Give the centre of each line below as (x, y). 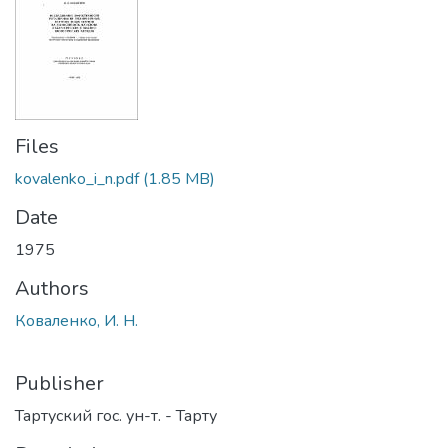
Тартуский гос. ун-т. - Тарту (116, 416)
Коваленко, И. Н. (76, 321)
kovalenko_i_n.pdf (77, 179)
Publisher (59, 383)
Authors (52, 288)
